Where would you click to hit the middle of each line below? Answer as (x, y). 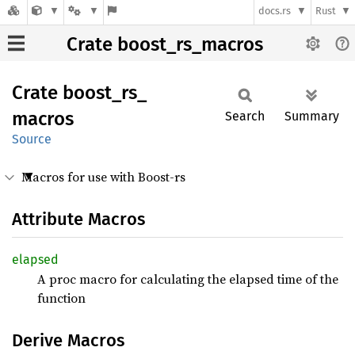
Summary (312, 116)
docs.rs (275, 11)
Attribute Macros (78, 219)
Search (245, 116)
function (61, 298)
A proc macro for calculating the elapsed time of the (188, 279)
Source (32, 139)
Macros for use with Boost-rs (103, 177)
